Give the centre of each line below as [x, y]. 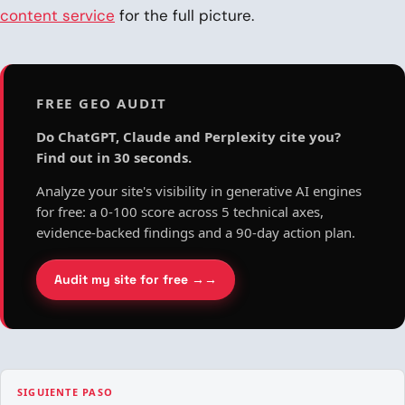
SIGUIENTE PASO [65, 391]
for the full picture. [184, 15]
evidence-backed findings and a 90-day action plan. [196, 232]
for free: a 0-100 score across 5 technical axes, [180, 211]
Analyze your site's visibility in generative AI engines [199, 190]
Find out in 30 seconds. [114, 157]
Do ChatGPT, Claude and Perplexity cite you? [188, 136]
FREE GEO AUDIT [106, 103]
